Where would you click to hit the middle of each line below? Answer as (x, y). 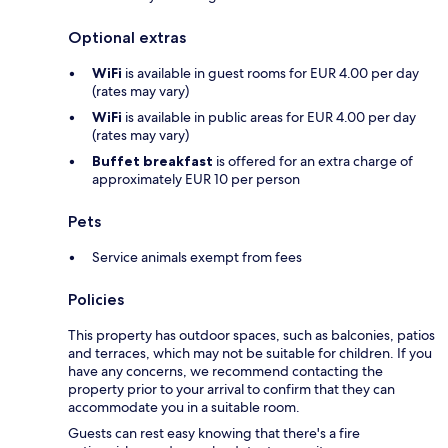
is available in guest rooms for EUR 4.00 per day (270, 73)
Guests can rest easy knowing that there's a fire (214, 433)
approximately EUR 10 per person (196, 179)
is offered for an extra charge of (313, 161)
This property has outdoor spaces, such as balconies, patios (251, 335)
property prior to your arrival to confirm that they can (231, 389)
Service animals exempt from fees (197, 257)
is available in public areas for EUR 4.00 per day (269, 117)
